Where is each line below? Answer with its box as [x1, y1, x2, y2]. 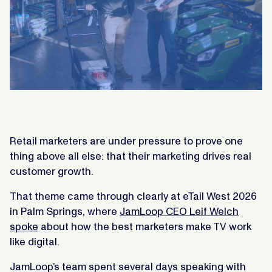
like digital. [10, 235, 59, 248]
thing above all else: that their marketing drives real [10, 149, 251, 162]
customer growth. [10, 165, 93, 177]
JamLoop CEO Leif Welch [120, 205, 239, 217]
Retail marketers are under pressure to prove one [10, 134, 243, 147]
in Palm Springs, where [10, 205, 120, 217]
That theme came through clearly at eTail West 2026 [10, 189, 257, 202]
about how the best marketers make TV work [38, 220, 251, 233]
